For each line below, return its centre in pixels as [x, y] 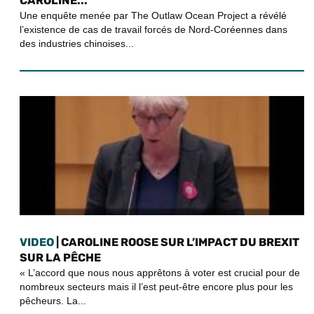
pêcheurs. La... [53, 300]
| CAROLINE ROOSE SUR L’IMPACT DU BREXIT [177, 242]
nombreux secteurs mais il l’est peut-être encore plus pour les [156, 286]
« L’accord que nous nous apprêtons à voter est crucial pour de [160, 272]
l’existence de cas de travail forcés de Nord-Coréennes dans [153, 29]
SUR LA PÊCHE [60, 257]
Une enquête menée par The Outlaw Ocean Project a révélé [153, 15]
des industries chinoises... [77, 43]
